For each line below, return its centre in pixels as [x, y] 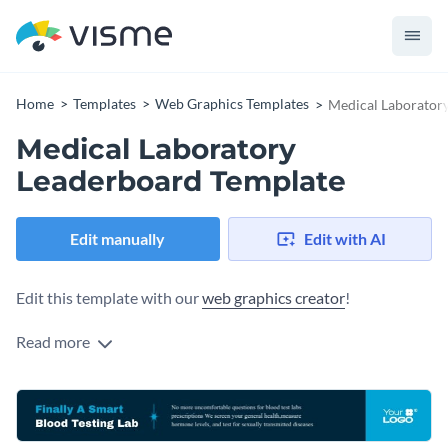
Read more [54, 342]
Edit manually [118, 239]
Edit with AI [344, 239]
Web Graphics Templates [232, 103]
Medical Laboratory [156, 149]
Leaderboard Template [181, 181]
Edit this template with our [109, 298]
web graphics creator [273, 298]
